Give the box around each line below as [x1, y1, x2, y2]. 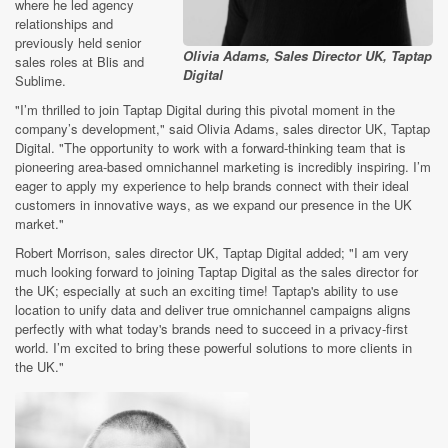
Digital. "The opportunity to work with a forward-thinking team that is [15, 137, 406, 157]
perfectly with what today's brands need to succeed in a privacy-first [15, 318, 408, 338]
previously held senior [15, 32, 141, 52]
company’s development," [15, 118, 165, 138]
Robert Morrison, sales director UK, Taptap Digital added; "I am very [15, 242, 409, 262]
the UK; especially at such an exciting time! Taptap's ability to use [15, 280, 398, 300]
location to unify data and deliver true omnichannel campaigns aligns [15, 299, 411, 319]
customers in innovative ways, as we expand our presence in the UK [15, 194, 412, 214]
